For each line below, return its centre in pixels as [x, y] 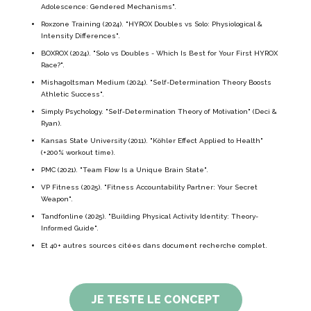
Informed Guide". [70, 228]
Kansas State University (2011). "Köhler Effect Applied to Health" [152, 141]
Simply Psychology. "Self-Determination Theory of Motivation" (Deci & [159, 112]
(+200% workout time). [78, 153]
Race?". [53, 65]
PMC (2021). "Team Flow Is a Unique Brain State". [125, 170]
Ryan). [51, 124]
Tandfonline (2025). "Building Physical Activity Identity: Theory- [150, 217]
